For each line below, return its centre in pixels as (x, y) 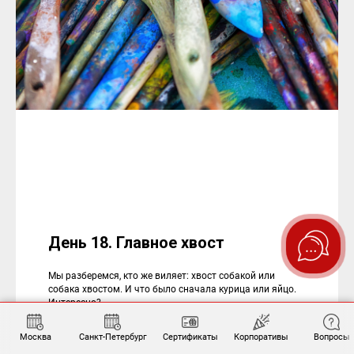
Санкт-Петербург (113, 337)
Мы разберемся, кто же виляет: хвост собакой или (161, 276)
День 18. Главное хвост (136, 243)
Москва (35, 337)
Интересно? (74, 303)
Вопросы (331, 337)
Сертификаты (190, 337)
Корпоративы (261, 337)
